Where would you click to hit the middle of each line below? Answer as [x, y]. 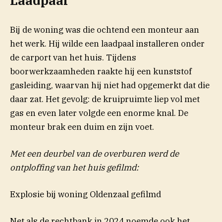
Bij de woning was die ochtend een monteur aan [105, 29]
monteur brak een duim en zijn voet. [82, 127]
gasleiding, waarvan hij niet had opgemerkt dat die [110, 85]
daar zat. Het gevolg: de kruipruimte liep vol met [105, 99]
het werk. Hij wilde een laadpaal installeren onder [107, 43]
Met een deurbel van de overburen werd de [94, 153]
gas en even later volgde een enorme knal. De [99, 113]
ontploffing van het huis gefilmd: [74, 167]
